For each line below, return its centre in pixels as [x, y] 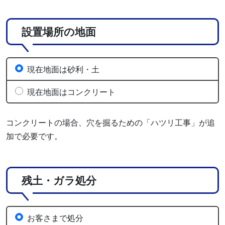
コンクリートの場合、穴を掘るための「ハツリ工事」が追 [110, 122]
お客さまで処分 [55, 217]
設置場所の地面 [59, 31]
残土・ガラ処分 [59, 180]
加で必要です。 [34, 136]
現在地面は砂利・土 [63, 69]
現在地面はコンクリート [71, 91]
